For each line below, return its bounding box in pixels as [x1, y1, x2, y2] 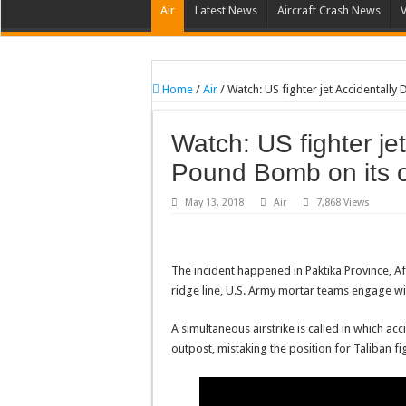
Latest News [195, 4, 257, 18]
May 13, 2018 [185, 197, 244, 209]
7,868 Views [316, 197, 370, 209]
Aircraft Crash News [277, 4, 381, 18]
